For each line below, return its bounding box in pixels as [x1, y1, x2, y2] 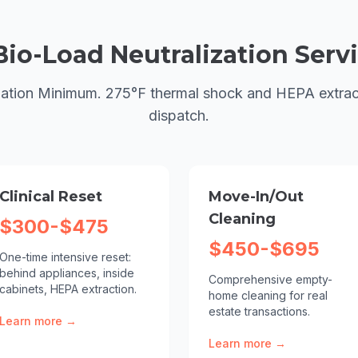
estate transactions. [209, 304, 310, 318]
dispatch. [149, 107, 209, 124]
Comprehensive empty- [209, 272, 332, 286]
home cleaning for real [209, 288, 328, 302]
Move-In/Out [209, 188, 304, 205]
